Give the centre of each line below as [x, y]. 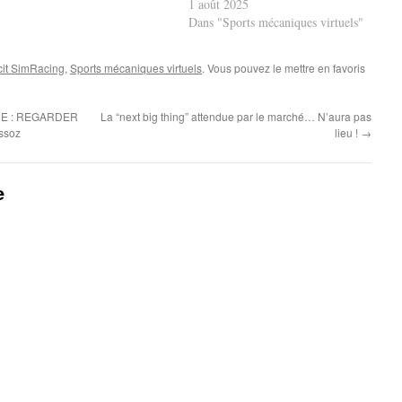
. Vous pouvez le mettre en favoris [284, 68]
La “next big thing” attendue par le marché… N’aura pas [236, 117]
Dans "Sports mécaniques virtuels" [275, 22]
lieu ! [348, 133]
